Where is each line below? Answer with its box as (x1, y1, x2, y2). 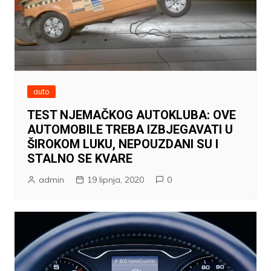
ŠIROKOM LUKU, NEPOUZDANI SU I (27, 136, 218, 151)
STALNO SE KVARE (27, 151, 132, 166)
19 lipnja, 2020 (87, 174, 144, 185)
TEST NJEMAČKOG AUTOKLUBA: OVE (27, 107, 236, 122)
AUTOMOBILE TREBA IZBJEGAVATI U (27, 122, 233, 137)
